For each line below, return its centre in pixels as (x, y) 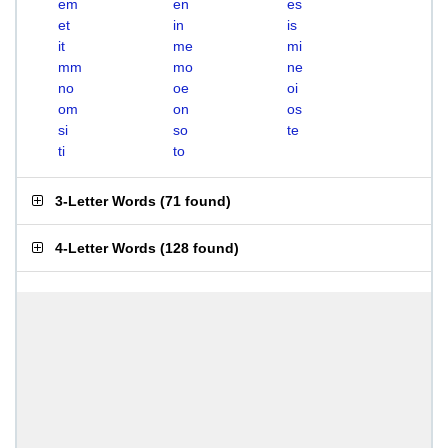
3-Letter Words (105, 201)
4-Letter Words (105, 248)
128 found (199, 248)
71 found (195, 201)
